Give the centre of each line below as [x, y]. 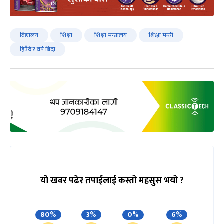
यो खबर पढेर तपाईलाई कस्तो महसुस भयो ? [112, 181]
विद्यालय [29, 35]
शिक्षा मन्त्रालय [111, 35]
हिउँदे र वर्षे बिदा [38, 49]
